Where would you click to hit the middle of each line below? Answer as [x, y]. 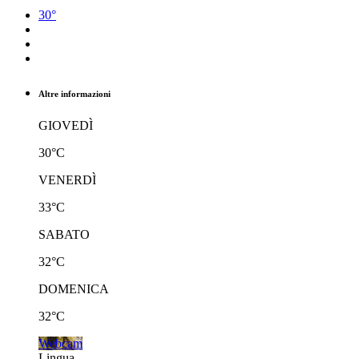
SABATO [64, 234]
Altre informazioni [75, 93]
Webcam [61, 343]
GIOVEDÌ [66, 125]
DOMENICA [74, 288]
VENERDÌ [67, 179]
